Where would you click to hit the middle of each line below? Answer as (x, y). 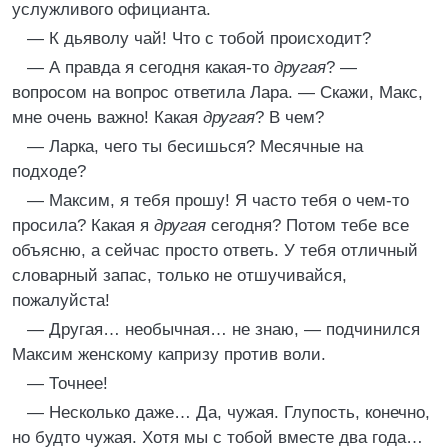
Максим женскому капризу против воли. (169, 354)
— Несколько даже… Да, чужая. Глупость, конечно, (228, 412)
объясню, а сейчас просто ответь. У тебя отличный (215, 250)
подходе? (49, 171)
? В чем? (289, 117)
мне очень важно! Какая (107, 117)
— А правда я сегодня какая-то (150, 67)
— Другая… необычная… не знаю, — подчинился (223, 329)
